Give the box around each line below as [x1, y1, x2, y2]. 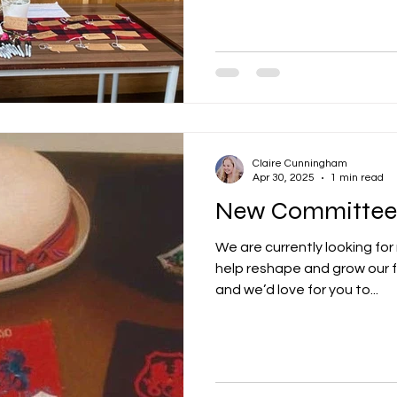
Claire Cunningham [253, 158, 347, 169]
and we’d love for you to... [215, 283, 378, 297]
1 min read [331, 172, 384, 183]
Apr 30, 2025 [253, 172, 315, 183]
